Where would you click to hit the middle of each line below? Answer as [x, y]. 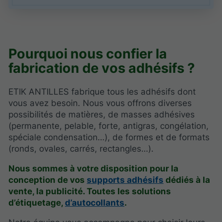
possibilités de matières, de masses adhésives [102, 115]
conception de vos [48, 180]
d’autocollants [95, 203]
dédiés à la [187, 180]
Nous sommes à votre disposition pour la [94, 169]
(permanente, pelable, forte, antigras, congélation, [109, 126]
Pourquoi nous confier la [88, 53]
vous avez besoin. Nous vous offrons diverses [100, 103]
